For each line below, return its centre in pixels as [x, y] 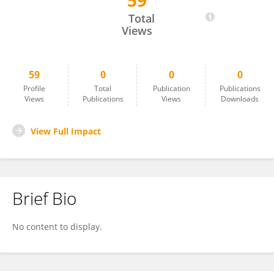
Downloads [240, 99]
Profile [34, 88]
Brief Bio [44, 198]
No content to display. [57, 227]
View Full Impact [66, 131]
